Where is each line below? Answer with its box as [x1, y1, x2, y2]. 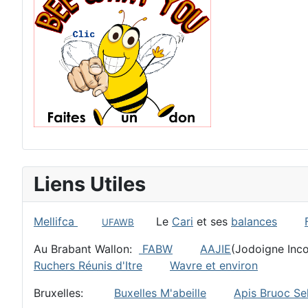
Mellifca [34, 214, 78, 228]
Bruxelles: [34, 285, 114, 300]
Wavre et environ [170, 258, 258, 272]
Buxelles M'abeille [114, 285, 206, 300]
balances [231, 214, 277, 228]
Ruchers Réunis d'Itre [34, 258, 142, 272]
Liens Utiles [34, 171, 146, 196]
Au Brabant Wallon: [34, 241, 139, 256]
